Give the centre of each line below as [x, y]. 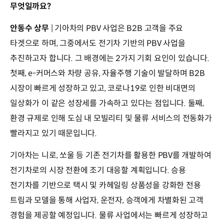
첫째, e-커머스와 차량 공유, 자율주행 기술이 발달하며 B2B [107, 73]
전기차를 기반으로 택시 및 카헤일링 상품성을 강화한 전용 [105, 185]
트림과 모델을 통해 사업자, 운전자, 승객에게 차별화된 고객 [107, 200]
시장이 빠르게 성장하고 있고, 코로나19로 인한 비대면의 [103, 88]
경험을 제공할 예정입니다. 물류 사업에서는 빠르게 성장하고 [109, 215]
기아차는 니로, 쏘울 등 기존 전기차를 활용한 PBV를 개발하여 [111, 155]
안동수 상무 [30, 28]
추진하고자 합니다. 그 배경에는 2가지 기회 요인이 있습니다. [110, 58]
